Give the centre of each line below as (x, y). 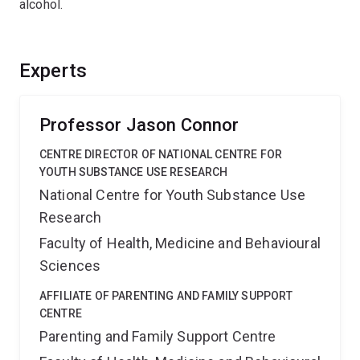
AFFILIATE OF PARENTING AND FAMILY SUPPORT (166, 296)
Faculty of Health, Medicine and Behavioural (180, 243)
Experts (53, 71)
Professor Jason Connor (139, 125)
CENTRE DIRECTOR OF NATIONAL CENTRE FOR (161, 154)
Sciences (70, 266)
